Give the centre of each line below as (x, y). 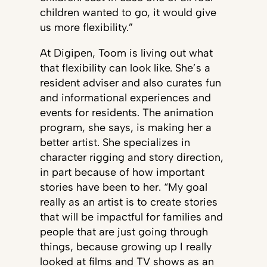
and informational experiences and (125, 98)
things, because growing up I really (125, 247)
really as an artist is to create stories (128, 202)
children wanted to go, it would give (128, 13)
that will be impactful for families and (131, 217)
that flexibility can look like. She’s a (125, 68)
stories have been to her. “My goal (123, 187)
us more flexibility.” (86, 27)
